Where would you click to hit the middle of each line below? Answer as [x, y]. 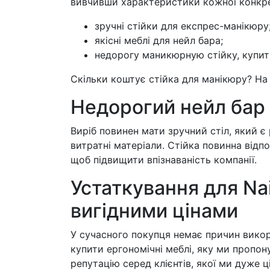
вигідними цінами [154, 211]
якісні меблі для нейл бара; [159, 41]
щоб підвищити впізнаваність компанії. [164, 160]
